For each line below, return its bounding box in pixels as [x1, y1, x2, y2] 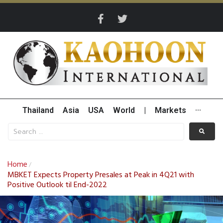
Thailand [22, 106, 54, 115]
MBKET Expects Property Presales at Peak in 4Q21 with [7, 169, 194, 182]
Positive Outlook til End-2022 [7, 179, 107, 192]
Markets [154, 106, 186, 115]
